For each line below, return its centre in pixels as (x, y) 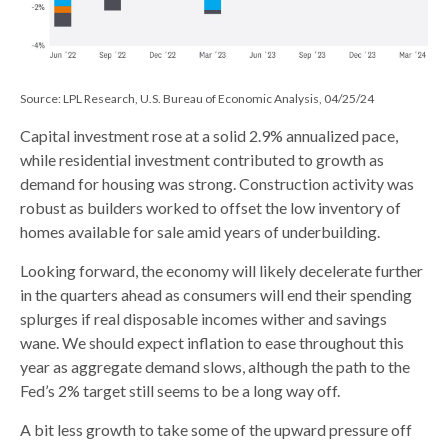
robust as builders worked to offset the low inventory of (210, 207)
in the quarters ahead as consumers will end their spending (216, 294)
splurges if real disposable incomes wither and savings (203, 318)
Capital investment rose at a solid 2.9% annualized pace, (209, 135)
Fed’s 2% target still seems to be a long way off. (180, 390)
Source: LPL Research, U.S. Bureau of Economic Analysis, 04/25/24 (197, 98)
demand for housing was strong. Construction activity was (217, 183)
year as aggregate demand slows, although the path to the (215, 366)
